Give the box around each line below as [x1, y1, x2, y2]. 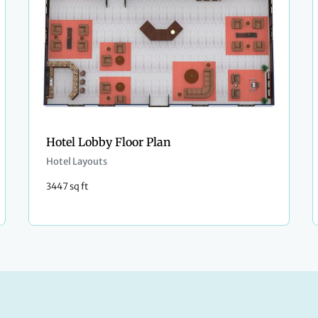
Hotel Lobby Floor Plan [46, 135, 171, 150]
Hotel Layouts [46, 155, 107, 168]
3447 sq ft [46, 180, 88, 192]
